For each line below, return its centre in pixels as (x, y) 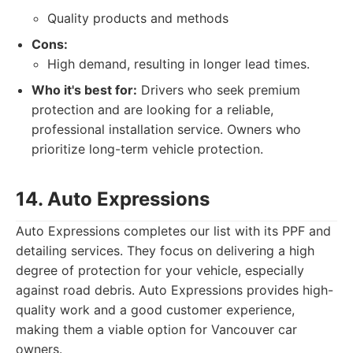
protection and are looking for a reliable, (152, 110)
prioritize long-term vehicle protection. (147, 149)
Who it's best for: (84, 90)
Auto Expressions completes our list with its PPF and (173, 231)
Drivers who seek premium (219, 90)
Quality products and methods (138, 18)
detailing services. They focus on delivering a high (165, 251)
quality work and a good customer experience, (155, 310)
